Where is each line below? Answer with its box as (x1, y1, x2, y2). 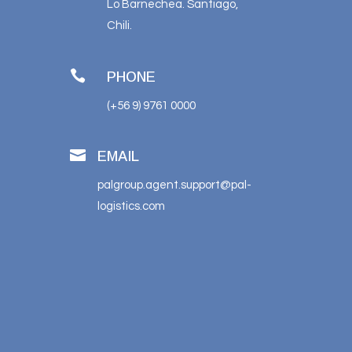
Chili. (107, 20, 133, 32)
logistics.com (97, 200, 166, 213)
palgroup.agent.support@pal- (97, 179, 252, 192)
